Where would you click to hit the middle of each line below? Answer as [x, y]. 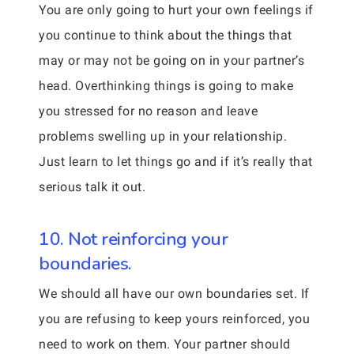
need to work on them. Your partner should [165, 344]
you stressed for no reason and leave [148, 111]
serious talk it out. [92, 187]
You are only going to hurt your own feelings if [176, 10]
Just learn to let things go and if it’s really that [176, 162]
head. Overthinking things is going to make [166, 86]
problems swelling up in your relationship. [163, 136]
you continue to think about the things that [166, 35]
